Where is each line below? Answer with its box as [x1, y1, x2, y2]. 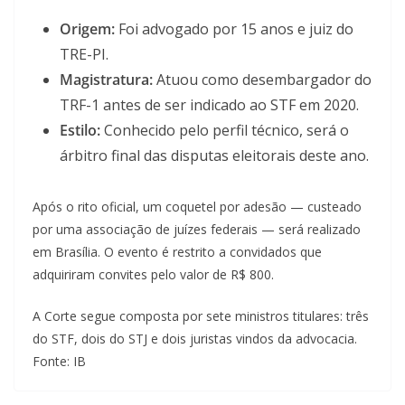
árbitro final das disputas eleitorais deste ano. [60, 145, 369, 165]
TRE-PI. [60, 43, 108, 64]
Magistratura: [60, 69, 153, 89]
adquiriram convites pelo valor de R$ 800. [33, 265, 274, 283]
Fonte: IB [33, 352, 86, 370]
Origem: [60, 18, 115, 39]
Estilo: [60, 119, 100, 140]
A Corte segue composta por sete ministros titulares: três [33, 306, 369, 325]
